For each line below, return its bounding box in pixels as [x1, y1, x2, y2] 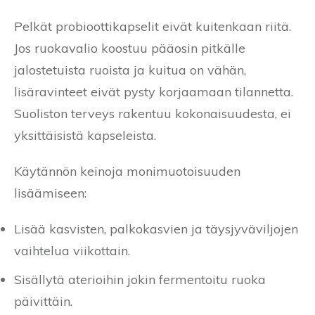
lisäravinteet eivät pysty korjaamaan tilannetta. [14, 84, 293, 101]
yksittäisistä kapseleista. [14, 127, 156, 144]
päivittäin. [14, 293, 72, 310]
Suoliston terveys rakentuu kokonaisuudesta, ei [14, 105, 291, 122]
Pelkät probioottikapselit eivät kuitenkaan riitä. [14, 18, 291, 35]
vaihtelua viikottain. [14, 243, 130, 259]
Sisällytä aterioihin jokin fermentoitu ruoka [14, 271, 266, 288]
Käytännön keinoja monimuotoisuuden [14, 163, 240, 180]
